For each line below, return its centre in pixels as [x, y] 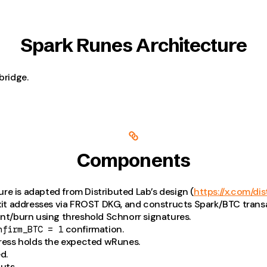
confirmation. [94, 229]
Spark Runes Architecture [133, 45]
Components [133, 160]
